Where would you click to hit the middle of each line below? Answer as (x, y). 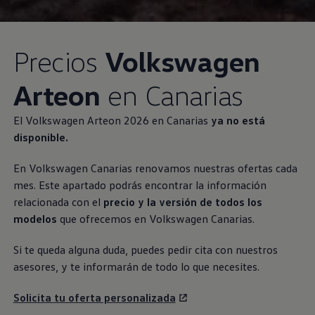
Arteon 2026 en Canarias (147, 121)
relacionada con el (58, 202)
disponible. (40, 137)
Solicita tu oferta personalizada (94, 298)
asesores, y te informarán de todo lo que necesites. (136, 267)
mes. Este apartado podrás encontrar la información (140, 185)
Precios (59, 61)
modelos (35, 219)
